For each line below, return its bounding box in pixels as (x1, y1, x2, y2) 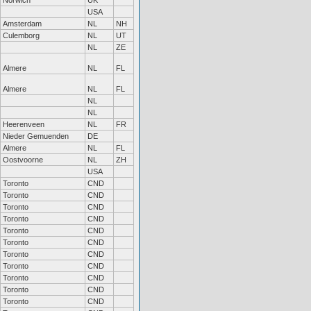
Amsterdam (3, 19, 42, 28)
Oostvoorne (3, 155, 43, 164)
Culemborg (3, 31, 40, 40)
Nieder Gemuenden (3, 132, 69, 140)
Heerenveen (3, 120, 44, 128)
